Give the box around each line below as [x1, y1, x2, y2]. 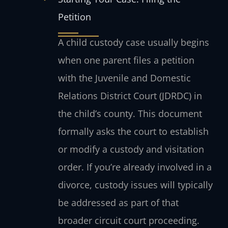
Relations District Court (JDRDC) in [58, 90, 202, 102]
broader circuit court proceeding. [58, 214, 199, 227]
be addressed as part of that [58, 196, 179, 209]
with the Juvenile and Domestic [58, 72, 191, 84]
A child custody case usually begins [58, 36, 209, 49]
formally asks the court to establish [58, 125, 209, 138]
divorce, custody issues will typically [58, 179, 213, 191]
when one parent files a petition [58, 54, 194, 67]
